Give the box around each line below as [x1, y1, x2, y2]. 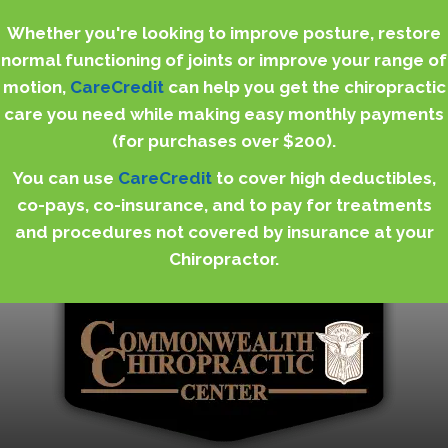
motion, [2, 77, 70, 97]
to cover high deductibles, [211, 168, 436, 188]
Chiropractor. [169, 249, 279, 269]
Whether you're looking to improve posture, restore [7, 23, 441, 43]
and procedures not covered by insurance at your [14, 222, 434, 242]
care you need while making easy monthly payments [4, 104, 444, 124]
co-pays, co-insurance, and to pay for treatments [16, 195, 432, 215]
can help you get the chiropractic [163, 77, 446, 97]
